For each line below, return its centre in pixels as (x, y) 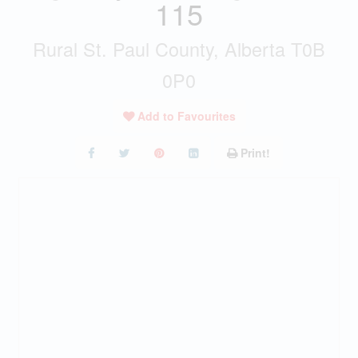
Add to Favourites (186, 116)
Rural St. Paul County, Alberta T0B (179, 49)
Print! (255, 153)
